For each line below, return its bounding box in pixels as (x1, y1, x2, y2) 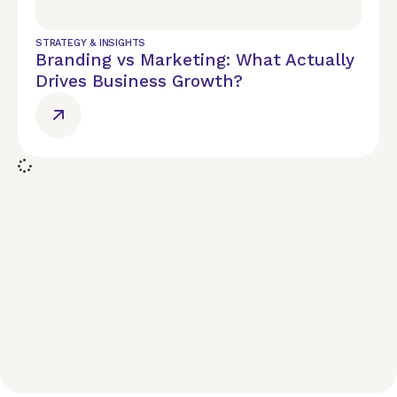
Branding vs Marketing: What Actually (35, 50, 354, 70)
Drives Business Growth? (35, 71, 243, 91)
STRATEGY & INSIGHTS (35, 37, 146, 49)
